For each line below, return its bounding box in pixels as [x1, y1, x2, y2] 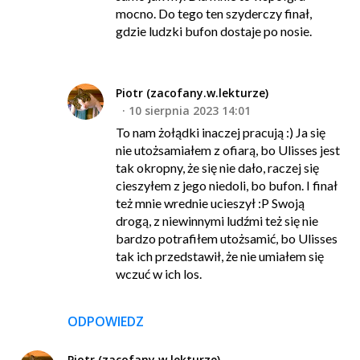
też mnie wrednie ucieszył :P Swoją [116, 195, 305, 211]
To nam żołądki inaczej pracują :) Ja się [116, 125, 325, 141]
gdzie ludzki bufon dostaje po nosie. [116, 23, 312, 39]
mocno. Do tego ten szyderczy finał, [116, 6, 312, 22]
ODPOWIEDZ [67, 313, 144, 331]
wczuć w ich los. [116, 266, 202, 282]
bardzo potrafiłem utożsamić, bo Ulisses [116, 231, 337, 247]
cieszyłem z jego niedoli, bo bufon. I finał [116, 178, 337, 194]
